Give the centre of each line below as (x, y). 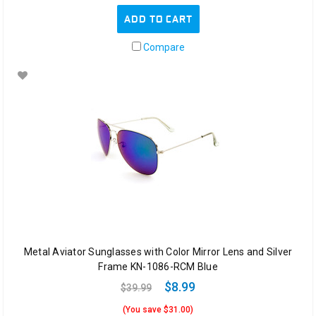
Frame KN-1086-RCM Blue (158, 267)
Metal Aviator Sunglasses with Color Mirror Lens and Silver (158, 252)
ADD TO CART (158, 19)
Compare (163, 48)
